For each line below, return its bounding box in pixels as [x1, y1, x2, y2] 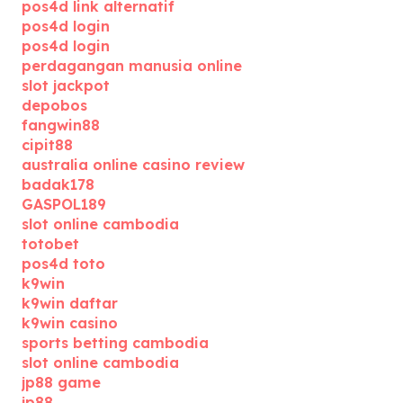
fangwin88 [22, 116, 100, 134]
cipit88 [22, 136, 73, 154]
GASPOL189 [22, 195, 106, 213]
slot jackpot [22, 76, 110, 94]
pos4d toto [22, 255, 105, 273]
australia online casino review [22, 156, 245, 174]
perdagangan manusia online [22, 57, 242, 75]
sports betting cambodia [22, 334, 209, 352]
